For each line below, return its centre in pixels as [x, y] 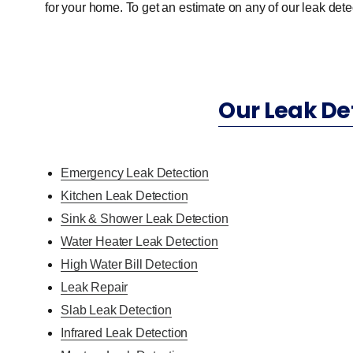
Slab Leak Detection [116, 310]
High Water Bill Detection [129, 264]
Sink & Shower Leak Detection [145, 218]
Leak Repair [95, 287]
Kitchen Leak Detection [124, 195]
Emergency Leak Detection [135, 173]
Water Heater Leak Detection [139, 241]
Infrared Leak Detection [124, 333]
